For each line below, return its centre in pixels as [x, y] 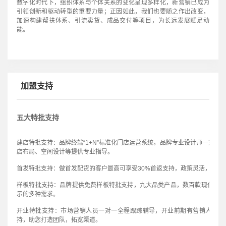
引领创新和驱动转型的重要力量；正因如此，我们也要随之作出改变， [113, 11]
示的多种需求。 [38, 194]
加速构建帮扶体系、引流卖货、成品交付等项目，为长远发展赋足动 [113, 20]
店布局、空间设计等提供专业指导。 [65, 152]
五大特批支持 [38, 118]
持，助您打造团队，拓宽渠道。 [59, 220]
